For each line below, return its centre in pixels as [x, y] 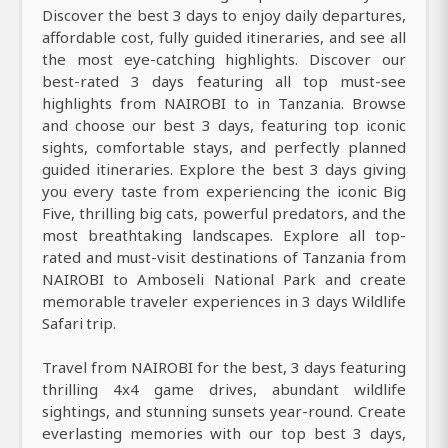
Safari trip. [79, 323]
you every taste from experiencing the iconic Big [224, 191]
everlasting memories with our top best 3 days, [224, 433]
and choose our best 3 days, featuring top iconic [224, 125]
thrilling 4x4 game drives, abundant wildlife [224, 389]
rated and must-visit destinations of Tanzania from [224, 257]
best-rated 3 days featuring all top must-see [224, 81]
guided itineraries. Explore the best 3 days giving [224, 169]
